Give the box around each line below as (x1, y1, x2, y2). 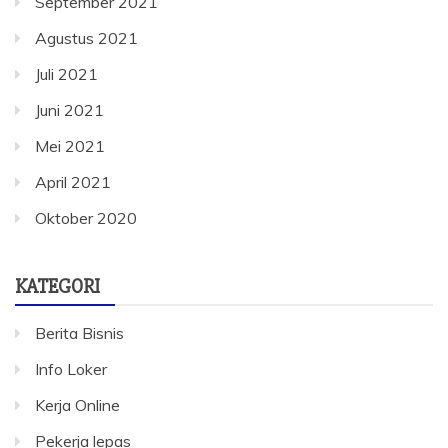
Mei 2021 (35, 136, 105, 156)
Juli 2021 (35, 64, 98, 84)
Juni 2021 (35, 100, 104, 120)
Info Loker (35, 359, 107, 379)
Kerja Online (35, 395, 120, 415)
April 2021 (35, 172, 111, 192)
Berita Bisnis (35, 323, 124, 343)
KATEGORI (15, 274, 100, 299)
